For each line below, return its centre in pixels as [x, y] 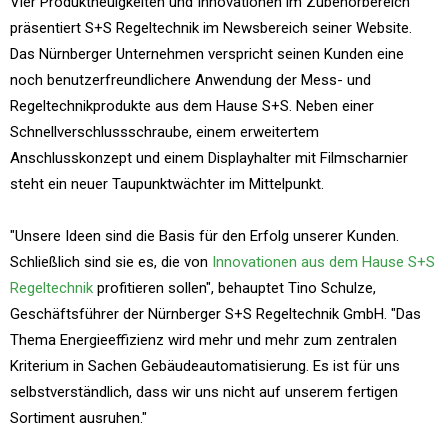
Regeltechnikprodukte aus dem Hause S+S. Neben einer [192, 106]
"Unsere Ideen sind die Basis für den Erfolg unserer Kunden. [204, 236]
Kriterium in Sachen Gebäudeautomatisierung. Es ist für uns [205, 366]
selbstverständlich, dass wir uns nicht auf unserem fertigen [204, 392]
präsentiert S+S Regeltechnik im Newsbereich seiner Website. [211, 28]
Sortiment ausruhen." [78, 418]
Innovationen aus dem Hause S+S [323, 262]
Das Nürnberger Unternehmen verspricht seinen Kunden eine [207, 54]
